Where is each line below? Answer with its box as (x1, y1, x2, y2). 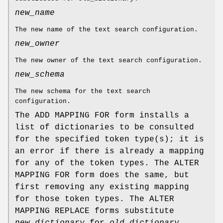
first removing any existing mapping (15, 183, 189, 192)
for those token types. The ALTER (15, 195, 174, 204)
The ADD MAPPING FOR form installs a (15, 111, 189, 120)
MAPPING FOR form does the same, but (15, 171, 189, 180)
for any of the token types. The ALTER (15, 159, 199, 168)
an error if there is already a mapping (15, 147, 204, 156)
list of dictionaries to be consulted (15, 123, 194, 132)
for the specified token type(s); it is (15, 135, 204, 144)
